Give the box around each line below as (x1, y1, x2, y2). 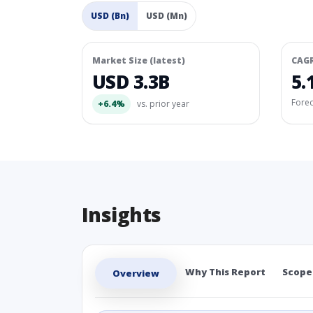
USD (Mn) (146, 10, 187, 22)
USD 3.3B (92, 69, 170, 94)
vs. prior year (135, 98, 189, 110)
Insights (82, 201, 161, 228)
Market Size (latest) (92, 54, 185, 66)
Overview (112, 267, 159, 279)
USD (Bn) (91, 10, 129, 22)
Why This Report (185, 265, 265, 278)
